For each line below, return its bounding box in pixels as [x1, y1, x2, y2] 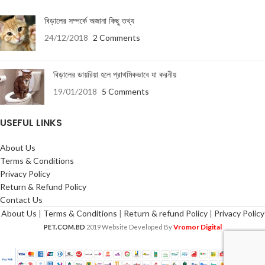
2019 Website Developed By [86, 222, 173, 231]
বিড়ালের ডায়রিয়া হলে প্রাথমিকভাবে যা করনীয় [53, 69, 176, 81]
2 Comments [93, 33, 140, 43]
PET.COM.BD [43, 222, 85, 231]
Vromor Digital [173, 222, 222, 231]
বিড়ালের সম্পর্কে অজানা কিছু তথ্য [44, 15, 134, 27]
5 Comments [102, 86, 149, 97]
